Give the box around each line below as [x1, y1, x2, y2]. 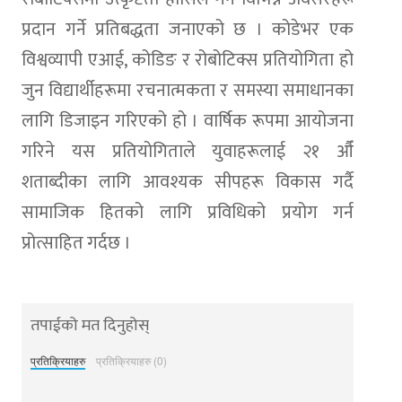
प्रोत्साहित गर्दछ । [22, 227, 131, 258]
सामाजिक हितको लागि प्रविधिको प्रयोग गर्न [22, 197, 354, 228]
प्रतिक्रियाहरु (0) [95, 352, 167, 368]
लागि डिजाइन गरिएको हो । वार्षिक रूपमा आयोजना [22, 105, 354, 136]
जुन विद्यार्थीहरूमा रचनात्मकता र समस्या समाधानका [22, 74, 354, 106]
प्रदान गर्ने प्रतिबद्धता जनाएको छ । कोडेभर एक [22, 13, 354, 45]
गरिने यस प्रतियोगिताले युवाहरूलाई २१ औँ [22, 135, 354, 167]
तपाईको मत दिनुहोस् [31, 311, 149, 339]
